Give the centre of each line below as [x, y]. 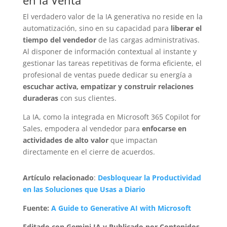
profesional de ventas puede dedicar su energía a [107, 74]
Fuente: [37, 208]
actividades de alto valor [65, 140]
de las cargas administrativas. [148, 40]
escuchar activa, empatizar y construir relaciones [108, 86]
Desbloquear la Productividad [149, 177]
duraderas [40, 98]
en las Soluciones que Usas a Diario [84, 189]
